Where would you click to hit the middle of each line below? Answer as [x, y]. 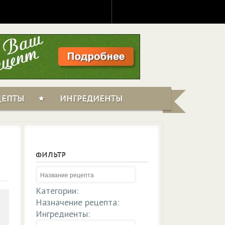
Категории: [57, 191]
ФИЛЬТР [51, 155]
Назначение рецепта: [77, 202]
